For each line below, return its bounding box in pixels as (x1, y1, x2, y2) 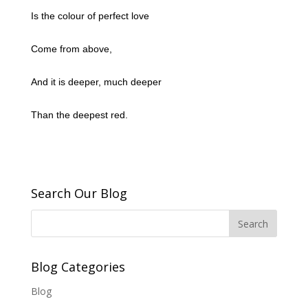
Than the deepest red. (30, 109, 128, 120)
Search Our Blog (30, 185, 127, 201)
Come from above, (30, 43, 112, 54)
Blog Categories (30, 258, 125, 275)
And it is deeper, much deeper (30, 76, 162, 87)
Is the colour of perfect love (30, 10, 149, 21)
